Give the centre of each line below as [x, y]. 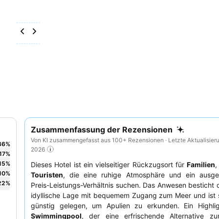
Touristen [47, 175]
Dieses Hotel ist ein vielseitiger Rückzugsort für [109, 165]
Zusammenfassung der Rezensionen [102, 130]
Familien [201, 165]
